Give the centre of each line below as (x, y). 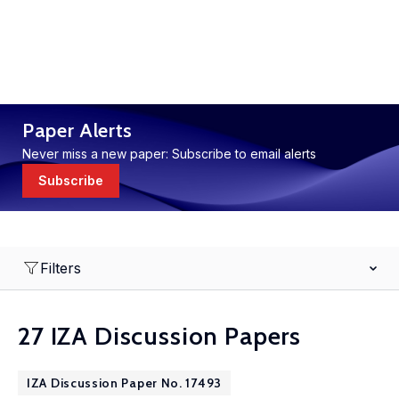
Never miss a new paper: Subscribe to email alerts (169, 154)
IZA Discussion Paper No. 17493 (124, 383)
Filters (61, 268)
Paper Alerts (77, 130)
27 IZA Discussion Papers (160, 336)
